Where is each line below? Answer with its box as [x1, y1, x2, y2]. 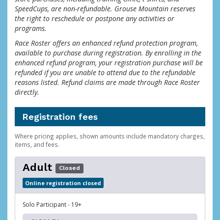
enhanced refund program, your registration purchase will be [15, 58, 203, 67]
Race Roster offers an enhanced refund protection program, [15, 38, 198, 48]
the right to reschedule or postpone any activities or [15, 14, 174, 23]
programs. [15, 24, 47, 33]
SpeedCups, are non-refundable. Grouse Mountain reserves [15, 4, 195, 13]
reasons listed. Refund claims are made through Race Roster [15, 78, 200, 87]
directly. [15, 87, 39, 97]
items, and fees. [15, 140, 59, 148]
